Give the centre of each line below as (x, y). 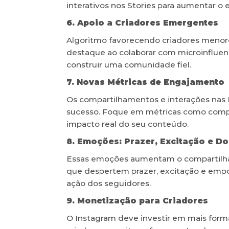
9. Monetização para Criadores (137, 200)
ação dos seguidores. (108, 183)
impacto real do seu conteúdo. (127, 124)
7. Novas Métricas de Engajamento (145, 82)
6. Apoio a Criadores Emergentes (142, 22)
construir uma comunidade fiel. (129, 64)
